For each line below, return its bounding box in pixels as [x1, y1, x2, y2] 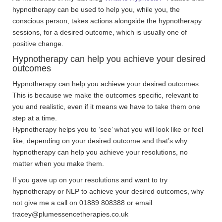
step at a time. [12, 114, 57, 122]
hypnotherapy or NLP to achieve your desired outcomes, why [12, 187, 204, 195]
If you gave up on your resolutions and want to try [12, 176, 167, 184]
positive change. [12, 40, 63, 48]
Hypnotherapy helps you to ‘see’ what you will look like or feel [12, 125, 203, 133]
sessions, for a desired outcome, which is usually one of [12, 28, 187, 36]
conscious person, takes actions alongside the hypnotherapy [12, 17, 202, 25]
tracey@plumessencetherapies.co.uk [12, 210, 128, 218]
